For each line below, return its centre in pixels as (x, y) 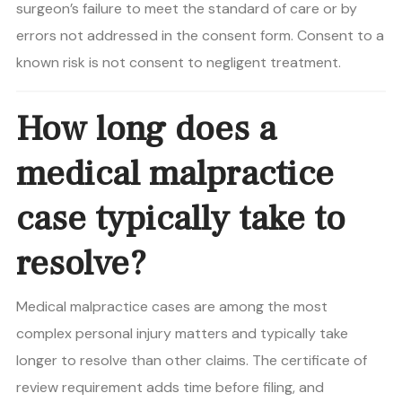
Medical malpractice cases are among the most (172, 307)
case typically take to (181, 219)
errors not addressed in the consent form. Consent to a (200, 36)
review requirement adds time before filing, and (170, 388)
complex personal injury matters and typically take (182, 334)
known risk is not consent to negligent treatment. (179, 63)
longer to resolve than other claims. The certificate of (192, 361)
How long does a (146, 129)
